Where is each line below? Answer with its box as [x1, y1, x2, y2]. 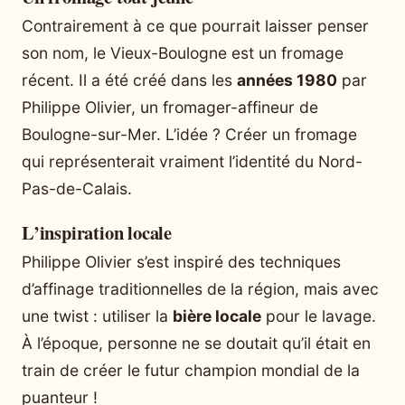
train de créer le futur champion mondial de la [22, 360, 360, 380]
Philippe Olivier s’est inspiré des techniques [22, 251, 341, 271]
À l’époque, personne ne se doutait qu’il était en [22, 333, 371, 353]
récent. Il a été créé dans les [22, 70, 237, 89]
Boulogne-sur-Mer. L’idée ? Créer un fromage [22, 124, 357, 144]
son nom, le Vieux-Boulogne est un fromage [22, 42, 344, 62]
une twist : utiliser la [22, 306, 173, 325]
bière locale [173, 306, 261, 325]
